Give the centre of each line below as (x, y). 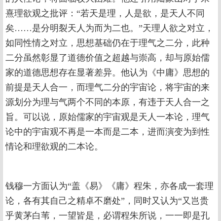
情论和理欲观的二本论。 (54, 147)
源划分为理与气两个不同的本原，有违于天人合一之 (108, 102)
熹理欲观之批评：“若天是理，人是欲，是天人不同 (105, 13)
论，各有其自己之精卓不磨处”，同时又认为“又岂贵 (107, 201)
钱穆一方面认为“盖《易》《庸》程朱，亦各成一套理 (110, 186)
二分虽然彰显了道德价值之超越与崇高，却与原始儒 (108, 58)
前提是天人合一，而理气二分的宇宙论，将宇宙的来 (108, 87)
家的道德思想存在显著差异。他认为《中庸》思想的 (108, 73)
